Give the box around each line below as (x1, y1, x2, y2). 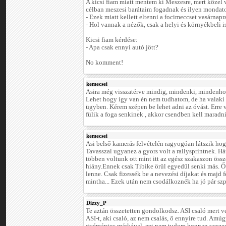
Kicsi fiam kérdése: (86, 36, 138, 44)
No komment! (86, 59, 123, 67)
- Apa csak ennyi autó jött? (86, 44, 158, 51)
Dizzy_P (86, 200, 106, 206)
